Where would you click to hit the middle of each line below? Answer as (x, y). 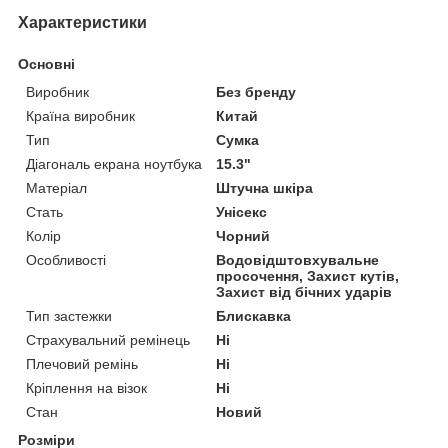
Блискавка (254, 315)
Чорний (243, 235)
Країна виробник (80, 115)
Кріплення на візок (86, 387)
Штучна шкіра (265, 187)
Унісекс (242, 211)
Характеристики (82, 22)
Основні (46, 63)
